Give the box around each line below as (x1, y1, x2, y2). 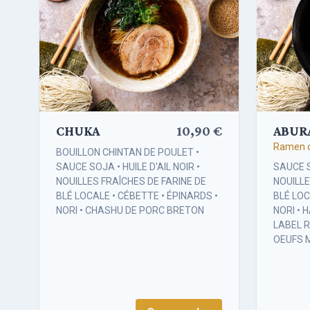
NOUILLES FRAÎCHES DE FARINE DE (56, 175, 206, 187)
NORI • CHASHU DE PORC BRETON (56, 204, 204, 216)
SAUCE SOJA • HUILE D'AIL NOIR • (56, 161, 200, 172)
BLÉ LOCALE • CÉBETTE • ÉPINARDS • (56, 190, 218, 201)
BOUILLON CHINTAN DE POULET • (56, 146, 199, 158)
